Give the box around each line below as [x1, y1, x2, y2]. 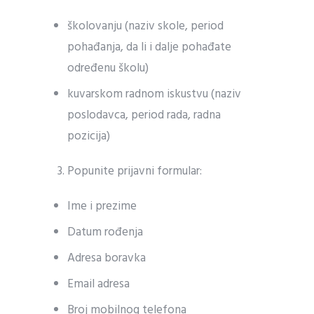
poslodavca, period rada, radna [67, 106, 221, 125]
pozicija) [67, 127, 111, 146]
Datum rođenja [67, 223, 144, 242]
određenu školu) [67, 59, 149, 78]
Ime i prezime [67, 197, 137, 216]
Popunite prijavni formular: [67, 162, 203, 181]
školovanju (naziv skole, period [67, 17, 224, 36]
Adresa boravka [67, 249, 146, 268]
